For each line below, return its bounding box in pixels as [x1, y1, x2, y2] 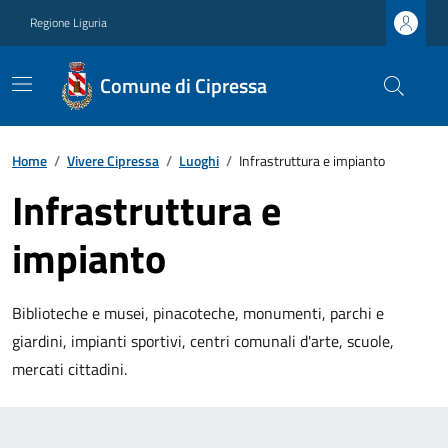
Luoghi [179, 150, 219, 171]
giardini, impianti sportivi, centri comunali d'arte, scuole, [12, 329, 394, 353]
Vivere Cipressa [67, 150, 159, 171]
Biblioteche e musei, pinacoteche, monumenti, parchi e [12, 301, 384, 325]
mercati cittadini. [12, 357, 127, 381]
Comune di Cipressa [99, 70, 267, 101]
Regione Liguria [30, 13, 107, 32]
